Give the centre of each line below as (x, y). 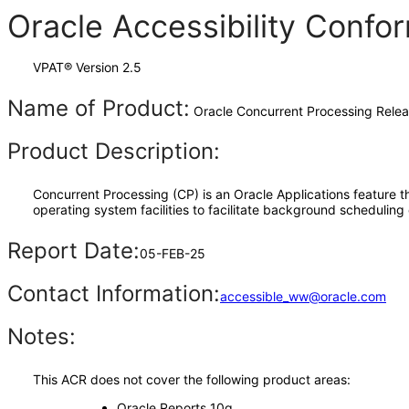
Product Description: (114, 151)
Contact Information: (114, 294)
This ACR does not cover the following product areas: (192, 379)
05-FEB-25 (173, 253)
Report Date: (73, 251)
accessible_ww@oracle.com (303, 296)
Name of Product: (99, 108)
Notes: (42, 336)
